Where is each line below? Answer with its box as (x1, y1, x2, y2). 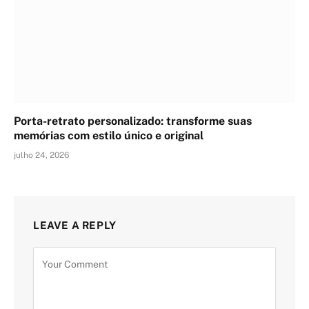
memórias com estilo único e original (14, 128, 203, 142)
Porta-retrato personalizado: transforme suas (14, 114, 252, 128)
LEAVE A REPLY (33, 219, 117, 231)
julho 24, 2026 (14, 150, 69, 160)
